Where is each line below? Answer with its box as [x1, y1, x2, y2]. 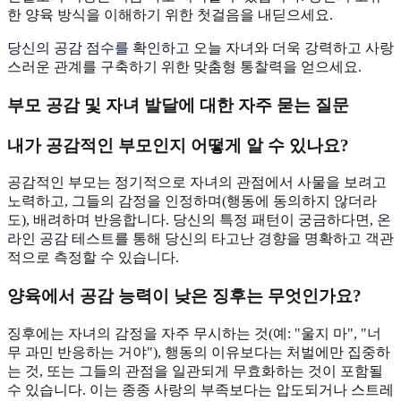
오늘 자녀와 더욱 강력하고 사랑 [190, 40, 394, 56]
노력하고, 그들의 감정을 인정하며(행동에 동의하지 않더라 [7, 193, 377, 209]
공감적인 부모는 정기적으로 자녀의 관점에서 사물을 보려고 [7, 175, 387, 191]
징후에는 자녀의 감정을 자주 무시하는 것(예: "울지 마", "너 [7, 325, 381, 341]
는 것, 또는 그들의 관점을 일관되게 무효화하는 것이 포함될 [7, 363, 383, 379]
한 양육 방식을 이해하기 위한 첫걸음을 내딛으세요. [7, 7, 333, 23]
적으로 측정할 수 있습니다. [7, 250, 179, 266]
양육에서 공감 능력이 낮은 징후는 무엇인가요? [7, 286, 362, 305]
